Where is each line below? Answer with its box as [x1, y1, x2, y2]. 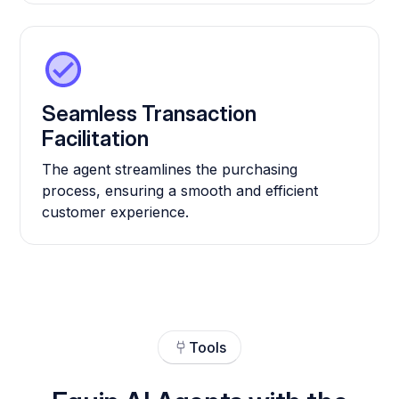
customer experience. [42, 203, 190, 222]
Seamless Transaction [42, 101, 257, 127]
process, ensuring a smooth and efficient [42, 182, 319, 200]
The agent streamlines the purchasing [42, 160, 298, 179]
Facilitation [42, 126, 150, 152]
